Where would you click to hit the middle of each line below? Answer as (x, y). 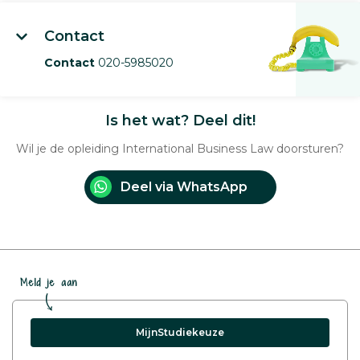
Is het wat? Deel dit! (180, 120)
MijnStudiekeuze (180, 332)
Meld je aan (49, 282)
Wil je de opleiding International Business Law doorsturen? (180, 148)
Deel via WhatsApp (184, 186)
